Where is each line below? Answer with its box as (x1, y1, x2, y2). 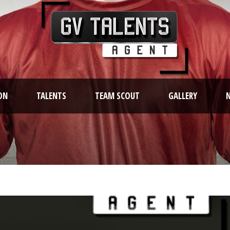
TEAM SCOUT (95, 90, 140, 102)
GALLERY (168, 90, 197, 102)
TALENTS (36, 90, 66, 102)
